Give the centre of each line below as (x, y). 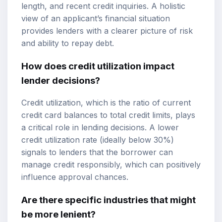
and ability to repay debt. (68, 43)
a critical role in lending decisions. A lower (100, 128)
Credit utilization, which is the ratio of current (106, 103)
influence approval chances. (75, 177)
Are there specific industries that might (109, 200)
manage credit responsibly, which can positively (111, 165)
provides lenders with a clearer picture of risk (107, 30)
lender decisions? (61, 80)
